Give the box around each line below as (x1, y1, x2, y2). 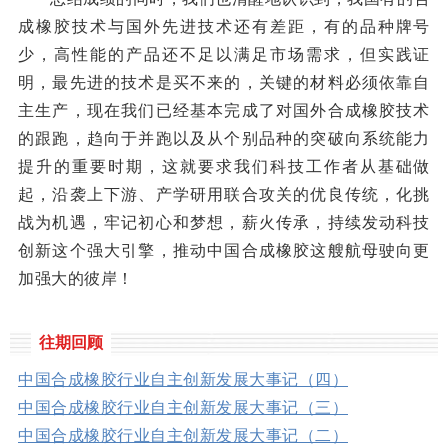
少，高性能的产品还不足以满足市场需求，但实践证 (18, 46, 430, 63)
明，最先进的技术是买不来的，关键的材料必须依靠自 (18, 74, 430, 91)
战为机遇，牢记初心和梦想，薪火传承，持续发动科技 (18, 214, 430, 231)
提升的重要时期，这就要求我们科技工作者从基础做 (18, 158, 430, 175)
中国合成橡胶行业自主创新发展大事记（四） (18, 371, 348, 388)
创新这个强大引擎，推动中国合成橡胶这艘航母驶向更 (18, 242, 430, 259)
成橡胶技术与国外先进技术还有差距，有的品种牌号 (18, 18, 430, 35)
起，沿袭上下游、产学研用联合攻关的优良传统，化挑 (18, 186, 430, 203)
